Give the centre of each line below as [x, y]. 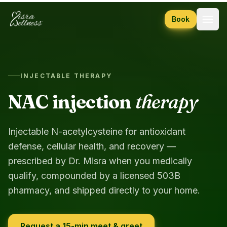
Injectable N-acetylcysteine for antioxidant [97, 131]
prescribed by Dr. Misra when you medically [100, 161]
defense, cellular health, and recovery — [92, 146]
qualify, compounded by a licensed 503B [94, 175]
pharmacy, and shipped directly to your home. [104, 190]
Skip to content [35, 10]
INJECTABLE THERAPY [66, 75]
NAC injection [72, 102]
